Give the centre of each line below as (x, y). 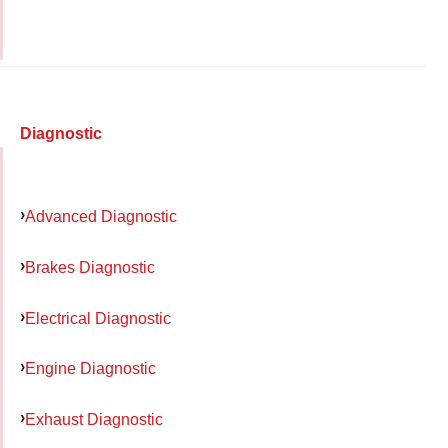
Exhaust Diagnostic (94, 419)
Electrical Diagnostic (98, 317)
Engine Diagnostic (90, 368)
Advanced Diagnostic (101, 216)
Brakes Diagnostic (90, 266)
